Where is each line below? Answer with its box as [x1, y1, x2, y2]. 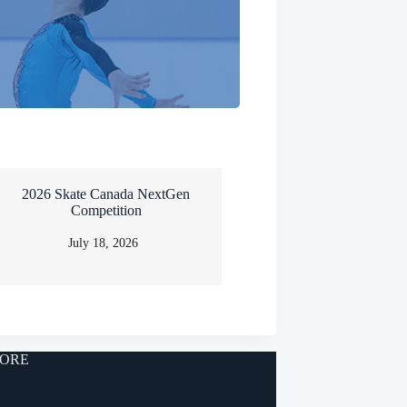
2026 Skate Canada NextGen [22, 186, 190, 203]
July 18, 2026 [68, 236, 138, 251]
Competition [70, 203, 142, 219]
